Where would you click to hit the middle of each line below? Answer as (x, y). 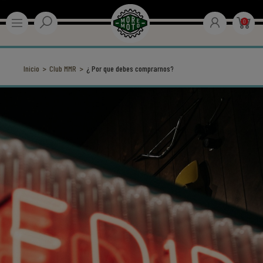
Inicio (31, 68)
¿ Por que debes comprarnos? (130, 68)
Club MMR (63, 68)
